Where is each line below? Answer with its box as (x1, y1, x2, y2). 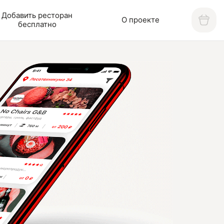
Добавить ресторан (1, 10, 73, 20)
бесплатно (17, 19, 56, 29)
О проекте (121, 15, 160, 25)
